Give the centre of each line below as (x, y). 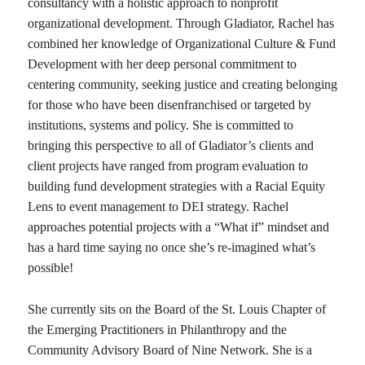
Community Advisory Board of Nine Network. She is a (169, 350)
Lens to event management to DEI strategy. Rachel (158, 207)
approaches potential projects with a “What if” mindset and (178, 227)
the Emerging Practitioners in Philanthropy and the (157, 329)
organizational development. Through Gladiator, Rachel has (180, 24)
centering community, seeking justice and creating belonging (182, 85)
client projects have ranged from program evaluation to (167, 166)
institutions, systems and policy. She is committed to (160, 125)
